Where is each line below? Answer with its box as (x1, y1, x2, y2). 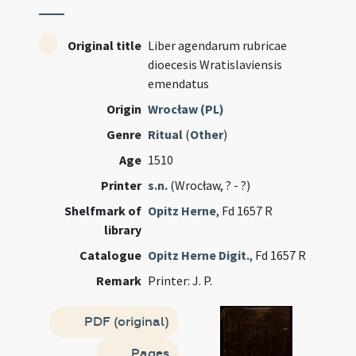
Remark (96, 273, 142, 288)
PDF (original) (80, 314, 169, 329)
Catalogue (79, 247, 142, 263)
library (104, 222, 142, 238)
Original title (68, 37, 142, 53)
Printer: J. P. (148, 273, 213, 288)
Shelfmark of (64, 203, 142, 219)
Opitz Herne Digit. (148, 247, 250, 263)
